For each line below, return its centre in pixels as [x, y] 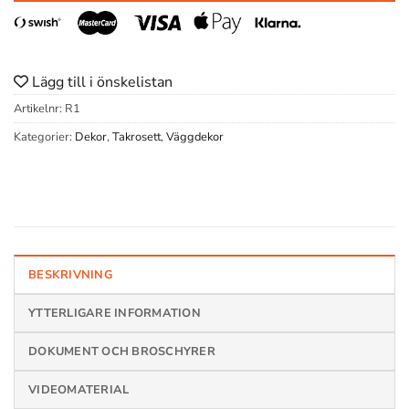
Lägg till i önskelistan [100, 83]
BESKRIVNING [70, 275]
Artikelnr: [39, 109]
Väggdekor [195, 137]
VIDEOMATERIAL [79, 390]
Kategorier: [44, 137]
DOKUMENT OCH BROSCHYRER [122, 352]
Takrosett [136, 137]
